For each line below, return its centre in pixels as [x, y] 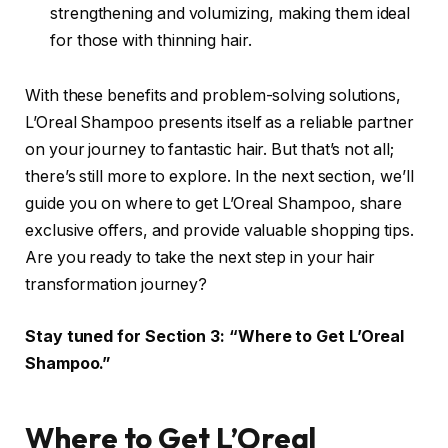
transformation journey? [116, 285]
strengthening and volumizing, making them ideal [230, 13]
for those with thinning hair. [151, 40]
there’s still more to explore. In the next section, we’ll [219, 177]
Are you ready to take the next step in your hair [200, 258]
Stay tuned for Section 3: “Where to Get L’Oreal [215, 336]
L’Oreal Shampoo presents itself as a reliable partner [219, 123]
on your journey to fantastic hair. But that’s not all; [209, 150]
